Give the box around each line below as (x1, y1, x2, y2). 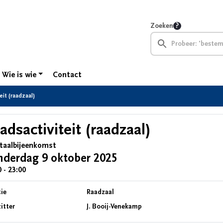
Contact (53, 70, 82, 79)
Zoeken (150, 22, 173, 30)
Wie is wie (1, 70, 36, 79)
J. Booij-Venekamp (87, 203, 142, 211)
